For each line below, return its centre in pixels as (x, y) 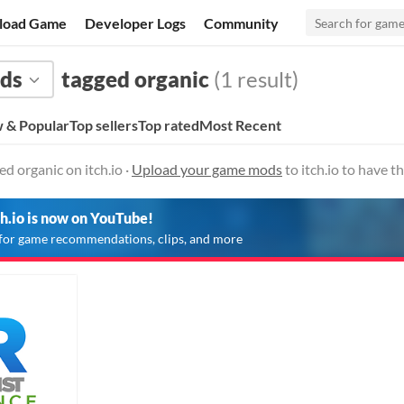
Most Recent (240, 125)
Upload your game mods (207, 169)
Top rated (169, 125)
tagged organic (135, 79)
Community (242, 23)
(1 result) (254, 79)
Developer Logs (136, 23)
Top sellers (104, 125)
